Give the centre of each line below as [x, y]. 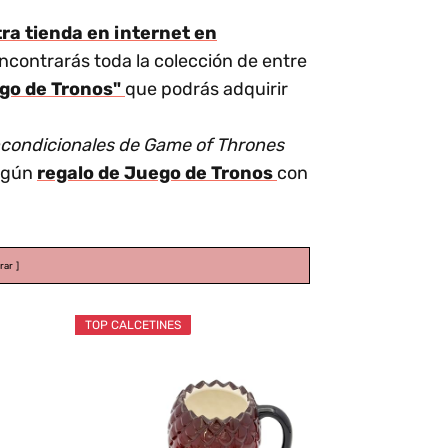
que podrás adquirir [206, 89]
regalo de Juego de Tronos [157, 173]
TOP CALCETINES [132, 325]
